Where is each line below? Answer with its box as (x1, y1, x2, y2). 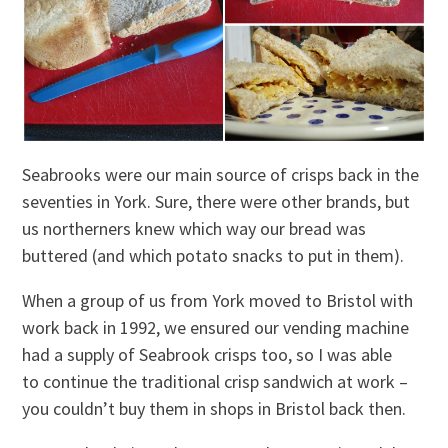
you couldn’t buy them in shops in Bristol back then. (22, 397, 407, 421)
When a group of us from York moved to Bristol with (22, 289, 414, 313)
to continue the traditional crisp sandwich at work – (22, 370, 409, 394)
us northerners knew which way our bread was (22, 217, 367, 241)
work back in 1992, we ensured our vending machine (22, 316, 410, 340)
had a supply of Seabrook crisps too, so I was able (22, 343, 393, 367)
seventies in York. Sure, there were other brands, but (22, 190, 411, 214)
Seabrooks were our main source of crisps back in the (22, 163, 420, 187)
